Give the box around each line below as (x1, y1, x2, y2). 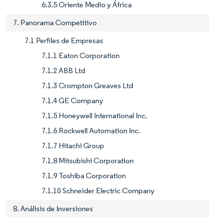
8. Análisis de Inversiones (13, 203, 93, 213)
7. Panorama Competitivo (13, 17, 97, 27)
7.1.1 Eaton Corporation (42, 50, 120, 60)
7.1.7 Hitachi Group (42, 140, 104, 150)
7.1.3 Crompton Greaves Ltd (42, 80, 133, 90)
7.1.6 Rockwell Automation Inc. (42, 125, 140, 135)
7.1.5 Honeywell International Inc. (42, 110, 147, 120)
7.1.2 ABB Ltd (42, 65, 85, 75)
